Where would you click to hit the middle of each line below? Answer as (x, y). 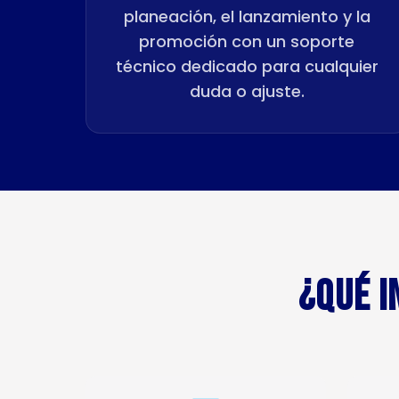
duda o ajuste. (247, 91)
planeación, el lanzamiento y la (247, 16)
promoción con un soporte (247, 41)
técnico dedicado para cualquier (247, 66)
